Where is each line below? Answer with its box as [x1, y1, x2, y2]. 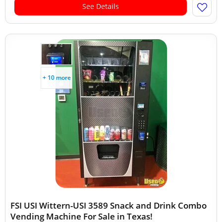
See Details [82, 1, 119, 11]
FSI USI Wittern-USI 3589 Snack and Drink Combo [10, 200, 207, 211]
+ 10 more [42, 73, 71, 82]
